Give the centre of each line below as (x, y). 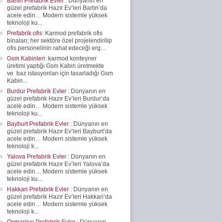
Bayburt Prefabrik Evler (39, 124)
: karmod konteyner (71, 58)
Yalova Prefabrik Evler (37, 156)
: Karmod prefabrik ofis (72, 33)
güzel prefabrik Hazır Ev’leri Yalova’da (58, 164)
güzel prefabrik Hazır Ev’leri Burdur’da (58, 98)
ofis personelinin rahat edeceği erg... (56, 48)
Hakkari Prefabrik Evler (39, 189)
